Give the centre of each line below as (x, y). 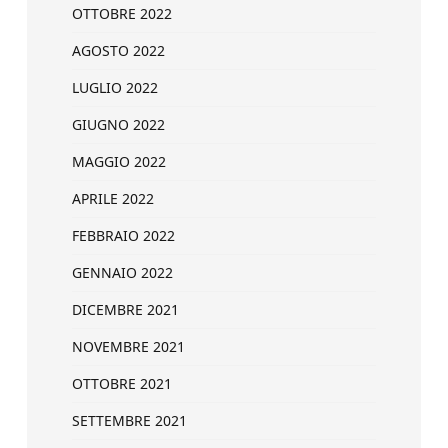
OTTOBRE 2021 (122, 383)
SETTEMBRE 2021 (129, 420)
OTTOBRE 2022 (122, 13)
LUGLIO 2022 (115, 87)
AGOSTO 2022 (118, 50)
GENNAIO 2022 (122, 272)
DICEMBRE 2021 (125, 309)
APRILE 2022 (113, 198)
